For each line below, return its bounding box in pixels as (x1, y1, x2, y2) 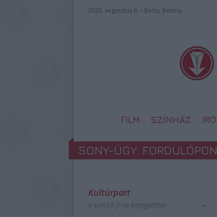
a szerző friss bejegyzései (88, 200, 166, 209)
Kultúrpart (88, 186, 130, 198)
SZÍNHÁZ (151, 114, 191, 125)
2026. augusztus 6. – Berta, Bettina (88, 6, 182, 15)
